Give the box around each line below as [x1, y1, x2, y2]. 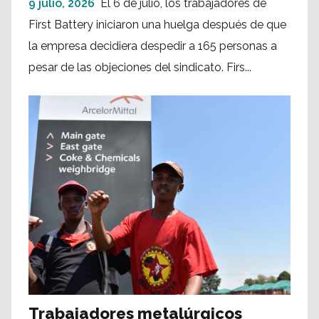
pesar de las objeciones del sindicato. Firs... [28, 61, 251, 75]
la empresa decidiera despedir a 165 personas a [28, 39, 277, 53]
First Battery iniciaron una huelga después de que [28, 18, 286, 32]
